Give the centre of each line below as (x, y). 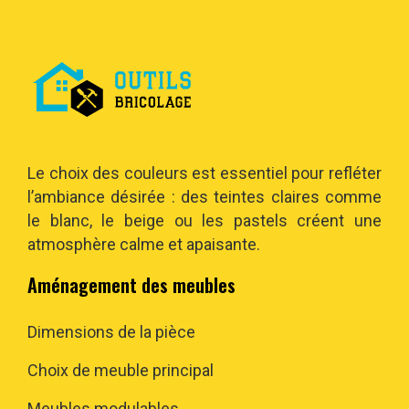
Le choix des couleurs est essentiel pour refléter (204, 173)
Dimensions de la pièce (111, 332)
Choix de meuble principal (121, 370)
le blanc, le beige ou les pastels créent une (204, 220)
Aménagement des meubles (131, 285)
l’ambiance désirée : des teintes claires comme (204, 197)
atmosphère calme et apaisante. (144, 244)
